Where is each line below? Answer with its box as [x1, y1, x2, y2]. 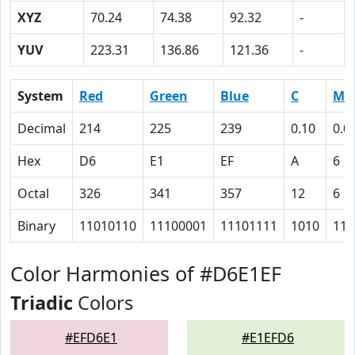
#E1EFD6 [242, 329, 294, 346]
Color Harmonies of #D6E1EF [10, 260, 281, 287]
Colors [73, 290, 133, 315]
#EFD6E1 [65, 329, 117, 346]
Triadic [10, 290, 73, 315]
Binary [17, 217, 55, 235]
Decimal [17, 120, 66, 137]
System [17, 87, 63, 105]
